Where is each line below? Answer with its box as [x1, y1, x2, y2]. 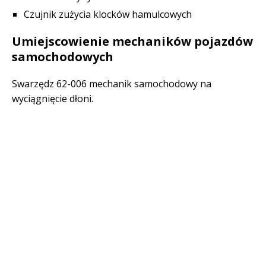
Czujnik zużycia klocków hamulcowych [24, 8, 192, 21]
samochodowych [12, 49, 113, 65]
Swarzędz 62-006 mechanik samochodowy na [12, 77, 211, 90]
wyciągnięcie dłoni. [12, 92, 93, 105]
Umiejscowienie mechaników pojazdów [12, 33, 253, 49]
